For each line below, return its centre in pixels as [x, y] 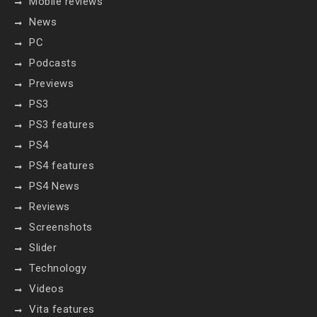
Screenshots [61, 227]
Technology [58, 268]
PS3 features [62, 125]
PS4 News [54, 186]
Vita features [62, 309]
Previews [52, 83]
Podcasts [53, 63]
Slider [43, 248]
